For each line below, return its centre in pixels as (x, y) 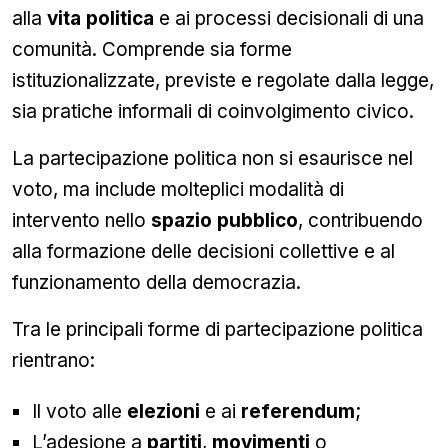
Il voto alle (79, 411)
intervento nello (81, 220)
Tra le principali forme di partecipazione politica (217, 329)
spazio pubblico (224, 220)
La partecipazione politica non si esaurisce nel (212, 158)
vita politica (100, 18)
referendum (298, 411)
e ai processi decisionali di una (289, 18)
